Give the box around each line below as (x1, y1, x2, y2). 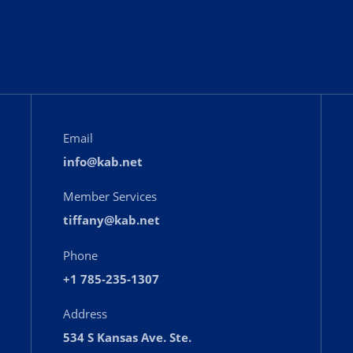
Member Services (63, 188, 157, 205)
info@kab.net (63, 153, 143, 169)
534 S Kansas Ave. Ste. (63, 329, 191, 346)
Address (63, 306, 107, 322)
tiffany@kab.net (63, 212, 160, 229)
